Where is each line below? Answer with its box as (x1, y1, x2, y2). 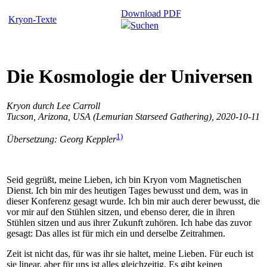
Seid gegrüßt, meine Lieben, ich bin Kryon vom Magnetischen (7, 175, 241, 185)
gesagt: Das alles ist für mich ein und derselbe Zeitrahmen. (7, 228, 225, 239)
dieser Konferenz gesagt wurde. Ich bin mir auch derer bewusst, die (7, 196, 260, 207)
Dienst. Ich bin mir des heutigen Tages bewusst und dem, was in (7, 185, 248, 196)
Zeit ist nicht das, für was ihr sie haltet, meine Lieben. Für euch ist (7, 249, 253, 259)
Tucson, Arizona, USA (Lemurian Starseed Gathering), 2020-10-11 (7, 111, 260, 122)
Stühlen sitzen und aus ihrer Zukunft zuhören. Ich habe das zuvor (7, 218, 252, 228)
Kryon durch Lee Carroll (7, 100, 100, 111)
